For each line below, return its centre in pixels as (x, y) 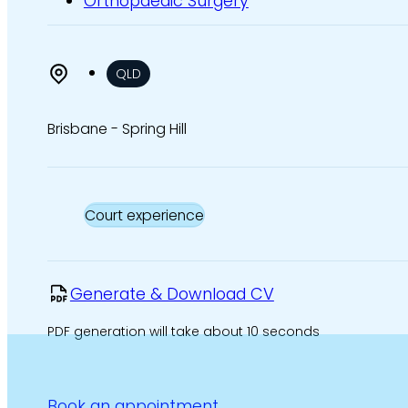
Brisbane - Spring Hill (117, 128)
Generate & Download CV (172, 294)
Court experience (144, 215)
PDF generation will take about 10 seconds (183, 331)
